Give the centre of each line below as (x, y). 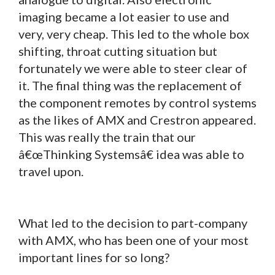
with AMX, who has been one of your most (134, 240)
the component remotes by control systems (137, 102)
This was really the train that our (107, 137)
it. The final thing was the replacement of (130, 85)
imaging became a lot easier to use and (124, 16)
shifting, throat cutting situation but (118, 51)
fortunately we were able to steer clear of (133, 68)
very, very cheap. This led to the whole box (134, 33)
